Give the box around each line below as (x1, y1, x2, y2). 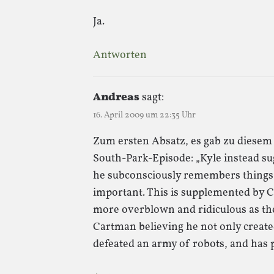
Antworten (93, 47, 147, 63)
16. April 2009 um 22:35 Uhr (93, 109, 196, 121)
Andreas (93, 89, 139, 105)
